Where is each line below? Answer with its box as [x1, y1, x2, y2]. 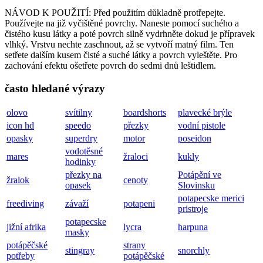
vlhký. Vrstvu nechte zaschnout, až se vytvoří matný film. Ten [5, 39, 234, 49]
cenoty [123, 175, 148, 186]
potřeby [6, 251, 35, 261]
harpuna [178, 222, 208, 232]
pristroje [178, 204, 208, 214]
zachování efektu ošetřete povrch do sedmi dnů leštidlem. [5, 60, 216, 70]
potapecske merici [178, 193, 244, 204]
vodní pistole [178, 120, 225, 131]
